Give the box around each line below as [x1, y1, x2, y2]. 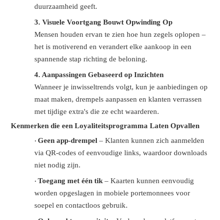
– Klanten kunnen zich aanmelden [99, 137, 205, 145]
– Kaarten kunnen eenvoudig [105, 177, 194, 185]
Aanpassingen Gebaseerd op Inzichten [42, 71, 164, 79]
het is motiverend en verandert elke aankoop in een [34, 43, 192, 51]
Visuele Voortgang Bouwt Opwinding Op [42, 18, 173, 27]
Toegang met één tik [38, 177, 103, 185]
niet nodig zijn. [34, 161, 81, 169]
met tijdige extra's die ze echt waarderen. [34, 108, 160, 116]
